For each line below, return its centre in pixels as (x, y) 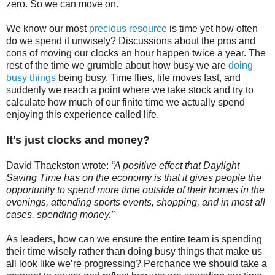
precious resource (128, 28)
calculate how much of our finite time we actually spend (126, 102)
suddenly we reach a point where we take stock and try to (130, 90)
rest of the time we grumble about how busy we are (117, 65)
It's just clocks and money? (78, 140)
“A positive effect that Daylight (175, 165)
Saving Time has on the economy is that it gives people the (134, 177)
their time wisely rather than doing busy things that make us (134, 251)
